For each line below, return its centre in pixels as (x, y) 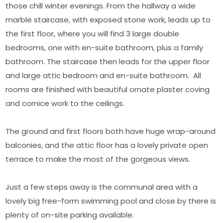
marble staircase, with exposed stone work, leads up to (108, 20)
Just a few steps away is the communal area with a (102, 187)
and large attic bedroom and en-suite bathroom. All (104, 76)
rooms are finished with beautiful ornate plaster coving (108, 90)
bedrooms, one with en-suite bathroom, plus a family (105, 48)
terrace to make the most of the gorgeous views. (99, 159)
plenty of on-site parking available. (71, 215)
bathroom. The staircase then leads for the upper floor (108, 62)
